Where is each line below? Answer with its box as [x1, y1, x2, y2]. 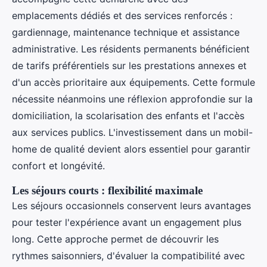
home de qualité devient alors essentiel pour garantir [12, 143, 250, 156]
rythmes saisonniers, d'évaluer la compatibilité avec [12, 250, 245, 262]
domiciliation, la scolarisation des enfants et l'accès [12, 110, 244, 122]
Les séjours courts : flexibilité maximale [12, 184, 203, 197]
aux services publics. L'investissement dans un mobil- [12, 126, 253, 139]
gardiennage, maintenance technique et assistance [12, 26, 240, 39]
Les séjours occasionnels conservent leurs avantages [12, 200, 251, 212]
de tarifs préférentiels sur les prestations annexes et [12, 60, 247, 72]
